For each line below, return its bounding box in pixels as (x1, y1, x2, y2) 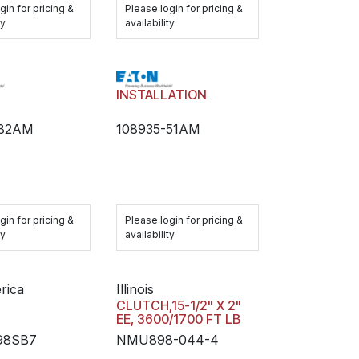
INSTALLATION (115, 87, 207, 103)
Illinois (115, 281, 154, 298)
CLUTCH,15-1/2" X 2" (115, 297, 241, 314)
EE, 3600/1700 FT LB (115, 311, 240, 328)
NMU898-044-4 (115, 332, 219, 349)
